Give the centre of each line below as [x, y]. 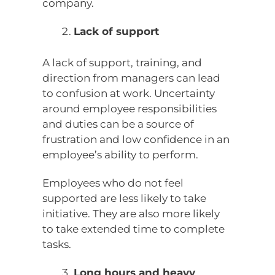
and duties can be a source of [118, 124]
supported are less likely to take [125, 198]
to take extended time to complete [134, 229]
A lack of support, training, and [122, 62]
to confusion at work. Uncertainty [129, 93]
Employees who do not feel [113, 183]
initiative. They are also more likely [131, 213]
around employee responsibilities [130, 108]
